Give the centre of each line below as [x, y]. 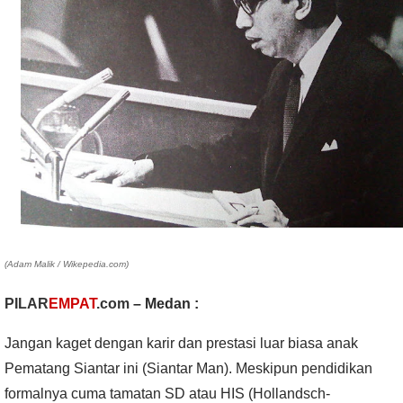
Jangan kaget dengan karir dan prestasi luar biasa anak [181, 344]
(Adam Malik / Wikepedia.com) [67, 264]
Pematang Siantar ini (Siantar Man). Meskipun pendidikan [188, 369]
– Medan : [164, 304]
